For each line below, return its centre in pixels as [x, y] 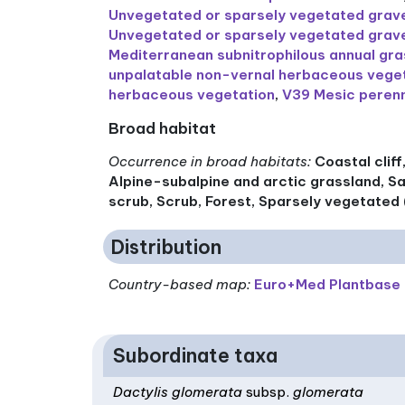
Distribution [166, 247]
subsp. [268, 391]
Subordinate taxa [196, 356]
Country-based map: [180, 285]
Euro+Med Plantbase [328, 285]
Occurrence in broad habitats [208, 162]
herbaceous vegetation [192, 95]
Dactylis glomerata [180, 391]
